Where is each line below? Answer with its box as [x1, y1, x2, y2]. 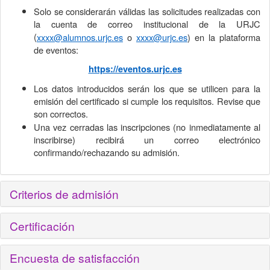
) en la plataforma [187, 30, 260, 43]
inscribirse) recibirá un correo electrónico [34, 133, 260, 146]
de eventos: [34, 43, 78, 57]
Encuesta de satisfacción [10, 249, 140, 266]
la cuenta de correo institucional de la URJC [34, 17, 260, 31]
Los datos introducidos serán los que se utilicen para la [34, 81, 260, 95]
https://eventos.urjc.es [88, 62, 182, 75]
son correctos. [34, 107, 88, 121]
